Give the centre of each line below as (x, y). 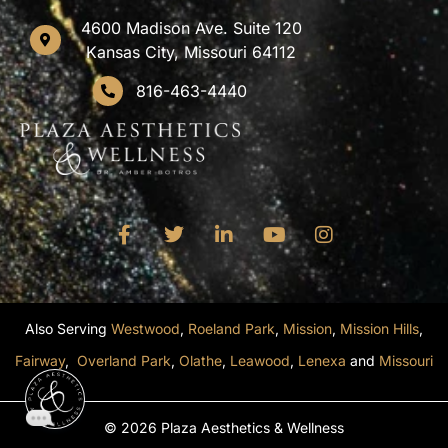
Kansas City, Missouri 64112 (191, 51)
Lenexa (322, 360)
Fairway (40, 360)
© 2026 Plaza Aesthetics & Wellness (224, 427)
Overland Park (124, 360)
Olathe (200, 360)
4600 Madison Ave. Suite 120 (191, 27)
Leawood (260, 360)
